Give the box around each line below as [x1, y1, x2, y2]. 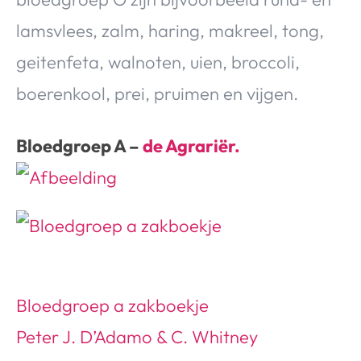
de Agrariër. [143, 135, 240, 158]
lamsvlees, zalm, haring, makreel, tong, [16, 19, 324, 43]
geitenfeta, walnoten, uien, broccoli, [16, 51, 300, 74]
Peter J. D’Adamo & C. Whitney [16, 326, 258, 349]
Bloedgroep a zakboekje [16, 294, 209, 317]
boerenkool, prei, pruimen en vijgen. [16, 82, 298, 106]
